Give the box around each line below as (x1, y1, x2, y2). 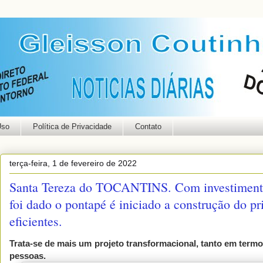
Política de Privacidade (32, 122, 112, 131)
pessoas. (9, 250, 48, 261)
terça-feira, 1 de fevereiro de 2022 (9, 158, 137, 168)
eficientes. (9, 212, 62, 230)
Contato (134, 122, 161, 131)
